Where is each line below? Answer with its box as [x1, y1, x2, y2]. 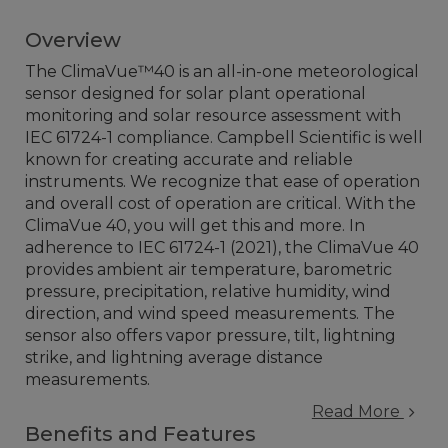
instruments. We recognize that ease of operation [25, 172, 420, 191]
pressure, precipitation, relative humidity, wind [25, 282, 391, 301]
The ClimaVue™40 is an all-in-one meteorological [25, 62, 419, 81]
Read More [311, 402, 404, 421]
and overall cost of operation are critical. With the [25, 194, 416, 213]
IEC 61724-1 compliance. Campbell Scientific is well [25, 128, 423, 147]
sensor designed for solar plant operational [25, 84, 366, 103]
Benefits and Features [25, 422, 256, 446]
